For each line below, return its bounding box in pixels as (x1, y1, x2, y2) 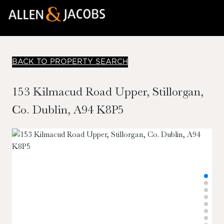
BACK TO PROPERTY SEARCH (12, 57, 128, 65)
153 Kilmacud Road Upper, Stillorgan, (12, 84, 203, 99)
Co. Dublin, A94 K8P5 (12, 102, 124, 117)
